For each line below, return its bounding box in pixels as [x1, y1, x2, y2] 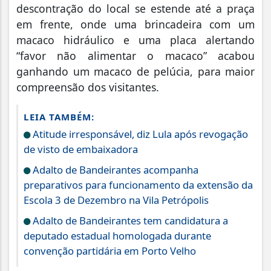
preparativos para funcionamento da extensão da [24, 177, 253, 192]
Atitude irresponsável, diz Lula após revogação [30, 126, 248, 141]
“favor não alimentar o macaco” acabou [16, 48, 255, 63]
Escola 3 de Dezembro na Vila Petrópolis [24, 192, 209, 207]
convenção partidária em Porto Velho [24, 243, 196, 258]
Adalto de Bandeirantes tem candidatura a [30, 213, 228, 227]
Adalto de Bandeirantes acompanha [30, 162, 198, 177]
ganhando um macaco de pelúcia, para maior [16, 64, 255, 79]
